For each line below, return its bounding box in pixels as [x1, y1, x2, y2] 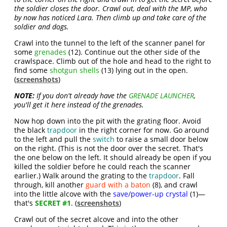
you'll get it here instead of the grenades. [14, 100, 144, 110]
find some [14, 65, 50, 75]
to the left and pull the [14, 134, 93, 144]
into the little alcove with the [14, 189, 113, 199]
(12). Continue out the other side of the [66, 47, 201, 57]
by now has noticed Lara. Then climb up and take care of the [14, 13, 207, 23]
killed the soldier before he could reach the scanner [14, 162, 191, 172]
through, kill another [14, 180, 86, 190]
